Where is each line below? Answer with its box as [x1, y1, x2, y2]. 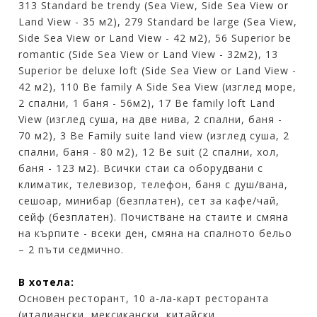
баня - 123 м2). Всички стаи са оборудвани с [18, 161, 264, 175]
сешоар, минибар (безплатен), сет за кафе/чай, [18, 193, 280, 207]
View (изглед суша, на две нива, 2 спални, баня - [18, 112, 283, 126]
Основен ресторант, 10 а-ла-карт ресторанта [18, 291, 270, 305]
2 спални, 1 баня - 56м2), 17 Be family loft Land [18, 96, 276, 110]
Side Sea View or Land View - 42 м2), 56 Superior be [18, 30, 292, 45]
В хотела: [18, 275, 75, 289]
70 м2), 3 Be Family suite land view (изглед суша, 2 [18, 128, 290, 142]
